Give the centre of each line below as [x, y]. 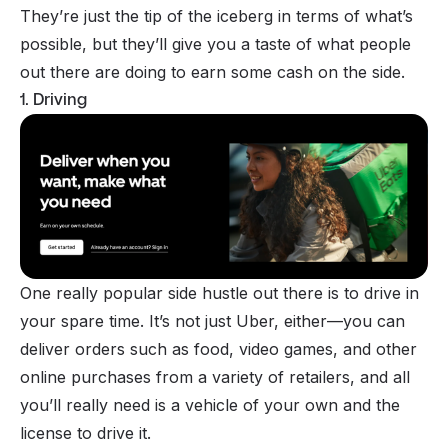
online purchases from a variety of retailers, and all [215, 376]
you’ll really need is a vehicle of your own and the [210, 404]
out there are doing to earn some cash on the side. [212, 71]
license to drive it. [85, 432]
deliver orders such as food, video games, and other [218, 348]
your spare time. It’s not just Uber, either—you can [212, 320]
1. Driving [53, 99]
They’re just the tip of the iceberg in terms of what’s [216, 15]
